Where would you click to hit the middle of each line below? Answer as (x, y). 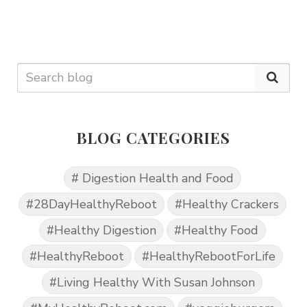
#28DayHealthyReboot (91, 204)
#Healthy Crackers (226, 204)
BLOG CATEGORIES (153, 137)
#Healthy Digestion (101, 230)
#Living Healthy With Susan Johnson (152, 282)
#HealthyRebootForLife (208, 256)
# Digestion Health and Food (152, 178)
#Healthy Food (216, 230)
